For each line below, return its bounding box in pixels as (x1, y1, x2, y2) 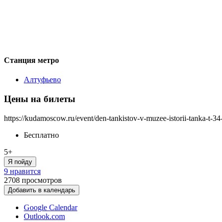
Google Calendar (24, 203, 77, 212)
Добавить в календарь (8, 186, 75, 194)
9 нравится (4, 166, 41, 175)
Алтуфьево (24, 75, 61, 84)
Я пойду (8, 158, 32, 166)
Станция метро (4, 55, 59, 64)
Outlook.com (24, 212, 65, 221)
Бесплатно (24, 130, 59, 139)
